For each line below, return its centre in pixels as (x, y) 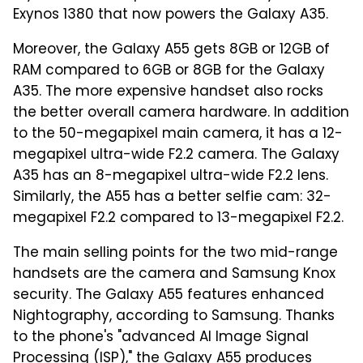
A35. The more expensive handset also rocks (168, 92)
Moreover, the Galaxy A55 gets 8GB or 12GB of (171, 50)
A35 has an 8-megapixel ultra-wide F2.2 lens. (171, 176)
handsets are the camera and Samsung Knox (174, 274)
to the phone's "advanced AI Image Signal (161, 337)
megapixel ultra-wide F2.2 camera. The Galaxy (176, 155)
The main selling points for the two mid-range (175, 253)
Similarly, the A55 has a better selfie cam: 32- (172, 197)
